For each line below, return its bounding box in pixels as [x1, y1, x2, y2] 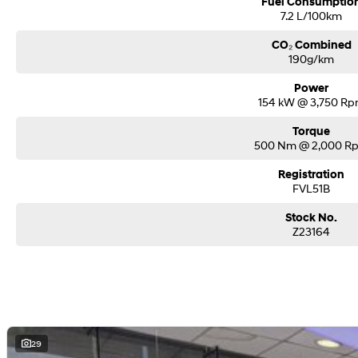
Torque [292, 125, 331, 139]
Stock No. [285, 211, 338, 225]
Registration [278, 168, 345, 182]
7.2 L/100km [280, 9, 343, 23]
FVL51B [292, 181, 331, 196]
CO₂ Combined [271, 38, 352, 53]
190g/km [288, 52, 335, 66]
